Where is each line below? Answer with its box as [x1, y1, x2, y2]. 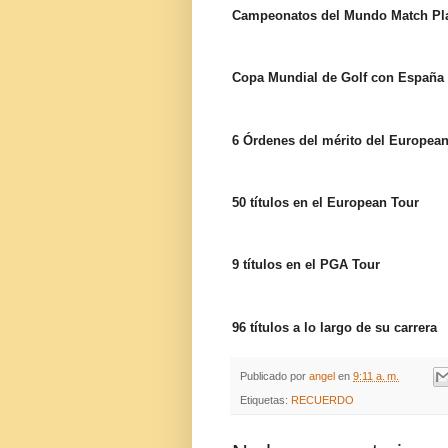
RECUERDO [291, 394, 354, 407]
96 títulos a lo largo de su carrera [232, 319, 437, 335]
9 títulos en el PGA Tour [232, 257, 380, 273]
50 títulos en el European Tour [232, 194, 419, 210]
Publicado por [240, 369, 309, 382]
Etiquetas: [240, 394, 291, 407]
